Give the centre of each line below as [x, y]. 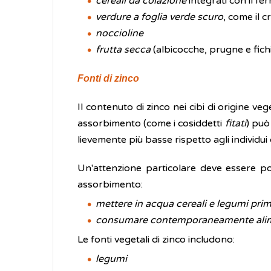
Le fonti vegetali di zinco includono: [156, 240]
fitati [235, 123]
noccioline [119, 33]
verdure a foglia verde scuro [159, 17]
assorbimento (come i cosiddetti [151, 123]
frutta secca [123, 50]
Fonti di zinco [108, 78]
